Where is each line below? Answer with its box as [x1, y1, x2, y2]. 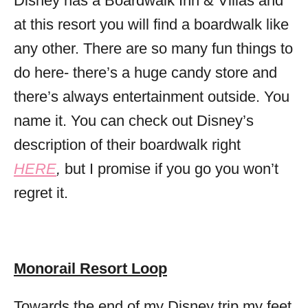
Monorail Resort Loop [14, 260, 167, 277]
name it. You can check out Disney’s [14, 112, 254, 129]
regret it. [14, 184, 68, 201]
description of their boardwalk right [14, 136, 241, 153]
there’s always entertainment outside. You [14, 88, 289, 105]
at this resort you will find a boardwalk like [14, 16, 289, 33]
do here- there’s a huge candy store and [14, 64, 277, 81]
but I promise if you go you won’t [60, 160, 278, 177]
